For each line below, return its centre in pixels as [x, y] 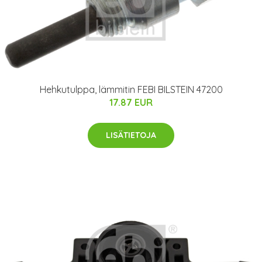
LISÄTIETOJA [131, 135]
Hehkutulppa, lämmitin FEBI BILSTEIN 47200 [131, 89]
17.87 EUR [131, 102]
